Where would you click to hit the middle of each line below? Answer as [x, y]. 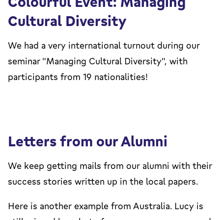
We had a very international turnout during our [104, 45]
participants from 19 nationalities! [78, 76]
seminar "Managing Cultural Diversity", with [98, 61]
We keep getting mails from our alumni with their [110, 165]
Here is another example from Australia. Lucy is [106, 206]
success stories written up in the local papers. [103, 181]
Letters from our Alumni [88, 141]
